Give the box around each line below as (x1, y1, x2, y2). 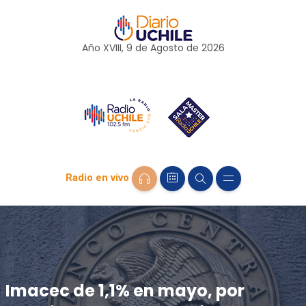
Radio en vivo (65, 171, 129, 184)
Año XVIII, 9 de (81, 41, 150, 55)
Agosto (150, 41, 184, 55)
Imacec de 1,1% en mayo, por (5, 279, 245, 302)
